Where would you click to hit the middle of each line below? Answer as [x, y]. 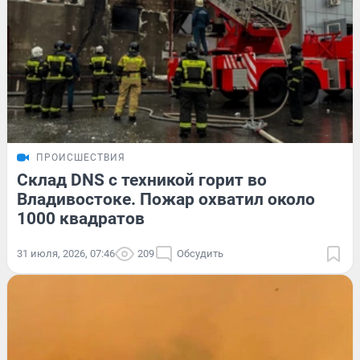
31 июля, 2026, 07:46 [66, 253]
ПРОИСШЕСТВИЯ [81, 157]
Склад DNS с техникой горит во [142, 180]
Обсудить [200, 253]
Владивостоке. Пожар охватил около [166, 199]
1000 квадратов [81, 218]
